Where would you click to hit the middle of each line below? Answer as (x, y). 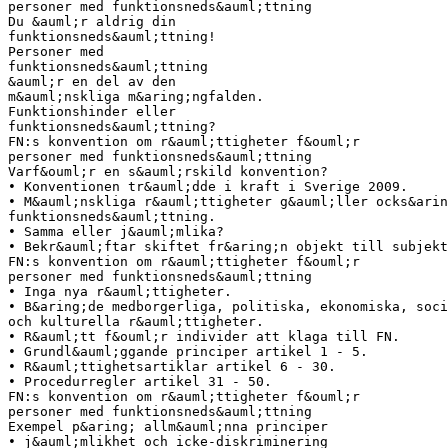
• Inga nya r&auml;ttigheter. (120, 291)
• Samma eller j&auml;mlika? (116, 231)
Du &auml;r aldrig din (92, 21)
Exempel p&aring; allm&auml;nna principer (168, 426)
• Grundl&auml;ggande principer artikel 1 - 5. (188, 351)
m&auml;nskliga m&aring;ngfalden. (136, 96)
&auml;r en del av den (92, 81)
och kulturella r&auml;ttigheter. (136, 321)
